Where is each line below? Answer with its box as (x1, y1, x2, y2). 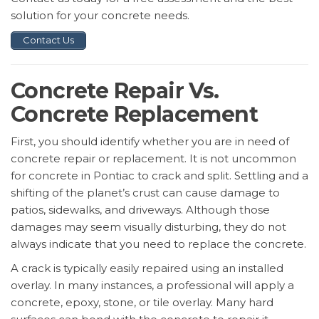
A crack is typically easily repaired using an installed (11, 261, 283, 275)
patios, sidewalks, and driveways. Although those (11, 202, 270, 216)
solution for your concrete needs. (11, 9, 189, 22)
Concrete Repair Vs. (11, 77, 219, 104)
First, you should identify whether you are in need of (11, 134, 289, 148)
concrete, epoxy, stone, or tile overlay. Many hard (11, 295, 273, 309)
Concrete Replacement (11, 100, 258, 127)
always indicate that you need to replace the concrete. (11, 236, 306, 251)
